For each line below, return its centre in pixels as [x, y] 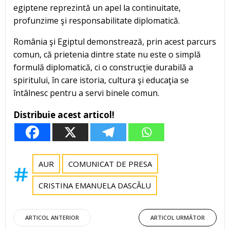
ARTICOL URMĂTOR [178, 218]
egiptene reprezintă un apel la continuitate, [97, 8]
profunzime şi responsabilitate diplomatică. [97, 21]
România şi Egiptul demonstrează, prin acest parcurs [115, 42]
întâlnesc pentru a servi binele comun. [86, 93]
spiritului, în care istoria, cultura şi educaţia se [101, 80]
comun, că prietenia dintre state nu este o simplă [107, 55]
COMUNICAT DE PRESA [110, 164]
